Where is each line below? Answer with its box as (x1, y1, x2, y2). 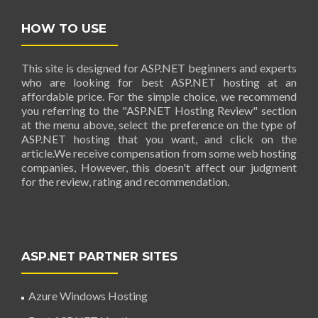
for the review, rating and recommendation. (21, 175, 229, 188)
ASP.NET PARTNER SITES (21, 249, 177, 263)
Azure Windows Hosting (28, 289, 148, 302)
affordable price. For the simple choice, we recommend (21, 89, 297, 103)
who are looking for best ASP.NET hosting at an (21, 75, 297, 89)
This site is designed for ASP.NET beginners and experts (21, 61, 297, 75)
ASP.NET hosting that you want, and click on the (21, 132, 297, 146)
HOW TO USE (21, 21, 106, 35)
